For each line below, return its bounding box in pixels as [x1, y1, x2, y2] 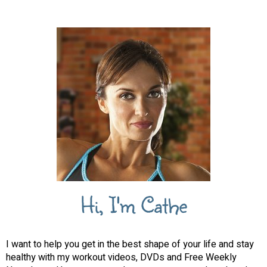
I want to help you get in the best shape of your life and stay [6, 237, 254, 252]
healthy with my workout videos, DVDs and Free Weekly [6, 250, 237, 265]
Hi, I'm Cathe [80, 189, 187, 220]
